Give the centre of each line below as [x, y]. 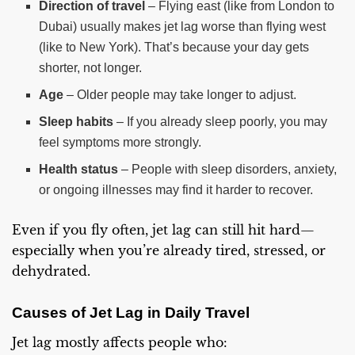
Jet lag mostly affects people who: [120, 342]
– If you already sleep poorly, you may [221, 122]
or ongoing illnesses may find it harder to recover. [176, 190]
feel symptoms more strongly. [120, 143]
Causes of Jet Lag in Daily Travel [131, 312]
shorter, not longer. [91, 68]
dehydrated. [51, 271]
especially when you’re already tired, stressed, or [169, 251]
